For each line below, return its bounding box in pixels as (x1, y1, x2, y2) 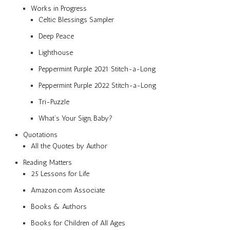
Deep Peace (39, 31, 74, 41)
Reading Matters (23, 158, 72, 167)
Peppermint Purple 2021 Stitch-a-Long (39, 64, 156, 73)
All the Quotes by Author (31, 141, 107, 150)
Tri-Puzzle (39, 97, 69, 106)
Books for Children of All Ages (31, 218, 125, 227)
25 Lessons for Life (31, 169, 89, 178)
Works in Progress (31, 4, 87, 13)
